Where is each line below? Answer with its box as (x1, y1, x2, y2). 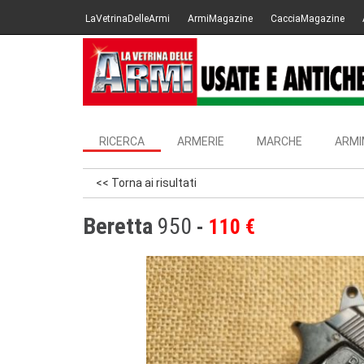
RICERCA (99, 135, 145, 148)
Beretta (83, 213, 153, 240)
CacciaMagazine (271, 13, 344, 24)
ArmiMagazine (188, 13, 253, 24)
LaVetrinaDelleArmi (85, 13, 170, 24)
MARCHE (257, 135, 302, 148)
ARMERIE (177, 135, 224, 148)
